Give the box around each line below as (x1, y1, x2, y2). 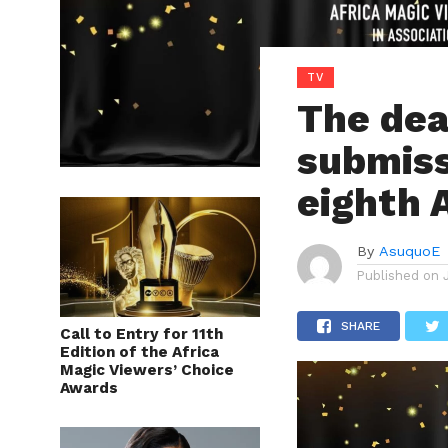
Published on (357, 267, 440, 283)
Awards (60, 378, 118, 397)
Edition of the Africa (60, 342, 219, 361)
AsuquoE (379, 242, 441, 259)
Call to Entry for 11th (60, 324, 223, 343)
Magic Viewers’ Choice (60, 360, 234, 379)
